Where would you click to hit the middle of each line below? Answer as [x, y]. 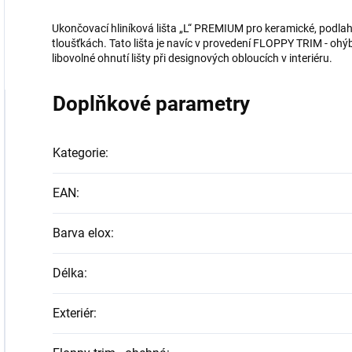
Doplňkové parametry [151, 104]
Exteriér [73, 313]
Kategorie [79, 153]
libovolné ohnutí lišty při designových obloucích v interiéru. [192, 58]
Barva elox [82, 233]
